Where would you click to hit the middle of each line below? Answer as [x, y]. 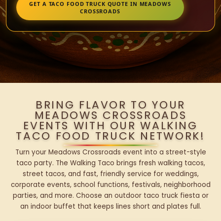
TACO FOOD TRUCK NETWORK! [110, 136]
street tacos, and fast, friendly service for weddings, [110, 174]
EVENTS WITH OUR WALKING [110, 126]
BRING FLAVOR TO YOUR [110, 105]
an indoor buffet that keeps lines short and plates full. [110, 207]
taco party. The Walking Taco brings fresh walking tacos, [110, 163]
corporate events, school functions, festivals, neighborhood [110, 185]
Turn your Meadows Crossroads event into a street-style [110, 152]
